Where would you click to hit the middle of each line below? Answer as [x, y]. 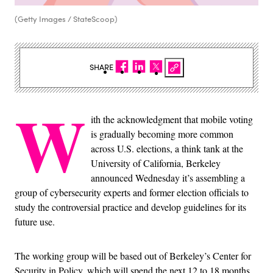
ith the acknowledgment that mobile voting [172, 119]
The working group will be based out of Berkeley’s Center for [133, 255]
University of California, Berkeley [156, 163]
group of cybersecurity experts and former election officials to [132, 192]
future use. [35, 221]
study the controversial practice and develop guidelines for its [130, 207]
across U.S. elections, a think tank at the [167, 148]
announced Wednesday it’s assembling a [168, 177]
